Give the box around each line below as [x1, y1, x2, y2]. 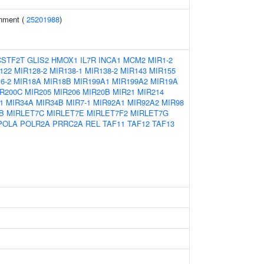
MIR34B [36, 97, 64, 108]
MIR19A [150, 75, 178, 87]
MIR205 [25, 86, 51, 97]
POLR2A [20, 118, 50, 129]
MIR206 [54, 86, 80, 97]
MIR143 [120, 65, 147, 76]
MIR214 [137, 86, 164, 97]
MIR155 [149, 65, 176, 76]
